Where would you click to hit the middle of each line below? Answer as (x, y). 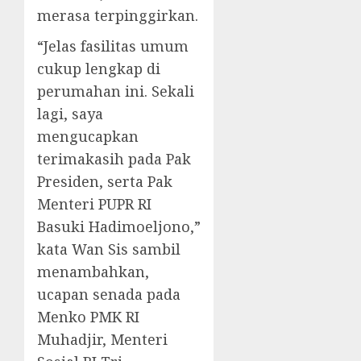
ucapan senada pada (109, 295)
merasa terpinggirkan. (118, 16)
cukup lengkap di (99, 69)
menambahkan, (93, 272)
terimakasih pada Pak (114, 159)
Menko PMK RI (88, 317)
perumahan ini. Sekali (116, 91)
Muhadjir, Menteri (102, 340)
